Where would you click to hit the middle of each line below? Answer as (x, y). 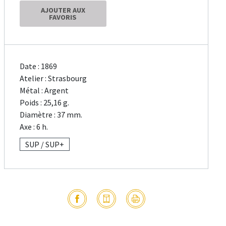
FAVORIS (63, 17)
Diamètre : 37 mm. (51, 115)
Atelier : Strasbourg (53, 78)
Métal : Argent (44, 91)
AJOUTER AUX (63, 10)
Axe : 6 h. (34, 127)
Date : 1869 (39, 66)
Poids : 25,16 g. (45, 103)
